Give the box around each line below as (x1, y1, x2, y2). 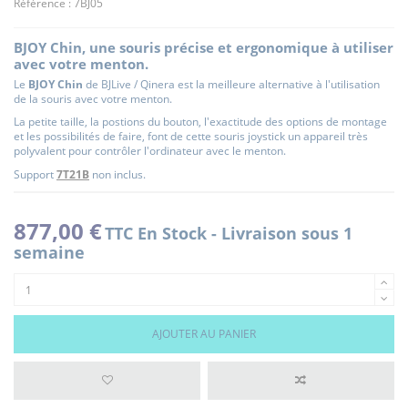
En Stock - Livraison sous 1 (138, 222, 352, 245)
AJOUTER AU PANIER (152, 325, 256, 342)
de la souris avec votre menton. (14, 90, 172, 107)
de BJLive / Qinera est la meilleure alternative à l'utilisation (83, 76, 380, 92)
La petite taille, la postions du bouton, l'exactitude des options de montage (14, 114, 387, 130)
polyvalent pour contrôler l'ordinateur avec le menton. (14, 143, 286, 159)
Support (14, 166, 56, 182)
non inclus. (89, 166, 146, 182)
